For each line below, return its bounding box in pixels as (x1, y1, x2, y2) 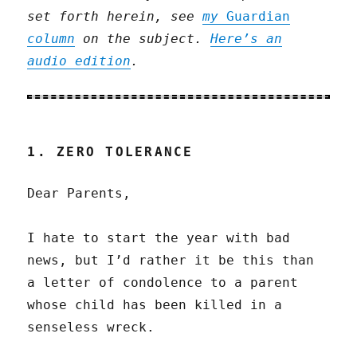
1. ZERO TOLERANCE (27, 144, 194, 160)
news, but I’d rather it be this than (27, 253, 315, 269)
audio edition (27, 53, 131, 69)
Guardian (226, 9, 291, 25)
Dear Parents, (27, 186, 131, 202)
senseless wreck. (27, 320, 155, 335)
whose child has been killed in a (27, 297, 283, 313)
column (27, 31, 76, 47)
